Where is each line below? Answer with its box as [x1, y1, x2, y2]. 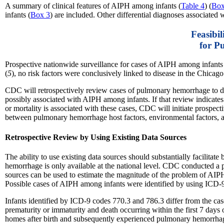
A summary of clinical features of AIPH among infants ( [5, 1, 181, 10]
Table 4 [181, 1, 204, 10]
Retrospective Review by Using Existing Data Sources [5, 132, 186, 141]
